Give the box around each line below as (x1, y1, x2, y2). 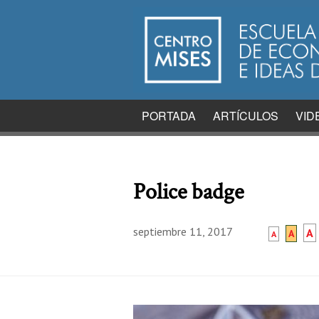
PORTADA (142, 107, 196, 124)
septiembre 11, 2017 (133, 224, 233, 239)
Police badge (133, 177, 244, 210)
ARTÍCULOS (213, 107, 278, 124)
